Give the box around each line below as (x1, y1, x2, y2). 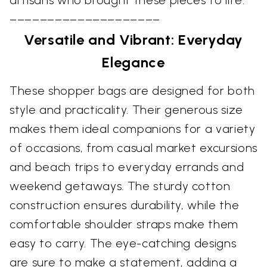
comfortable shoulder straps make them (10, 216, 239, 231)
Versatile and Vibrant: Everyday (23, 30, 244, 48)
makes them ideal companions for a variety (10, 121, 256, 136)
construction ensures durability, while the (10, 197, 240, 212)
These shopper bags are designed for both (10, 83, 255, 98)
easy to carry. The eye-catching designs (10, 235, 237, 250)
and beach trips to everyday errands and (10, 159, 244, 174)
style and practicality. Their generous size (10, 102, 243, 117)
